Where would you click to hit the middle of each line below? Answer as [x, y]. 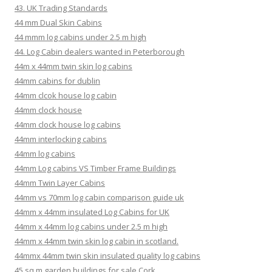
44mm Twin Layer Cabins [60, 182]
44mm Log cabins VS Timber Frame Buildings [95, 168]
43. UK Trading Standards [61, 8]
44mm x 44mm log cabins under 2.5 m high [91, 226]
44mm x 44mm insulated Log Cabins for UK [92, 212]
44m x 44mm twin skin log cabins [73, 66]
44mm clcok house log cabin [66, 95]
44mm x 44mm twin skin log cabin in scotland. [97, 241]
